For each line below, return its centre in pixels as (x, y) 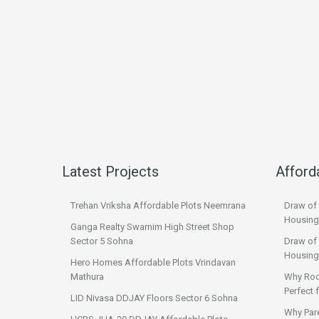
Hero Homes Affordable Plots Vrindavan (153, 262)
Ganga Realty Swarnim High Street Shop (152, 227)
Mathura (87, 277)
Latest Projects (110, 172)
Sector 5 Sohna (102, 241)
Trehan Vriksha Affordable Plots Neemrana (158, 205)
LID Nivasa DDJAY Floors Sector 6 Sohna (154, 298)
